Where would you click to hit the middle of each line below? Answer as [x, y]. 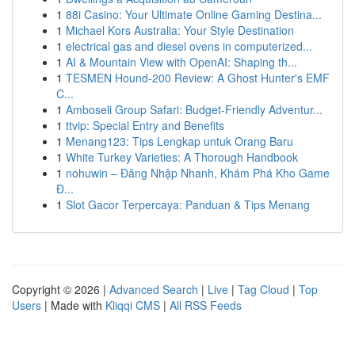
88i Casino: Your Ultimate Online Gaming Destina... [194, 14]
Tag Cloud [263, 289]
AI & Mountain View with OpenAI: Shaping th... [181, 62]
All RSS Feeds [206, 305]
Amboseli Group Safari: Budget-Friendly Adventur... [194, 109]
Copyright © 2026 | [61, 289]
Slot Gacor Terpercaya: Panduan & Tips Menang [188, 204]
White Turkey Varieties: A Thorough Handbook [182, 157]
